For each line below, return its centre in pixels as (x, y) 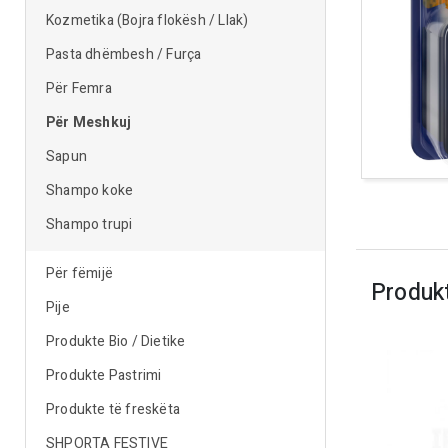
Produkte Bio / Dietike (116, 341)
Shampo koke (90, 190)
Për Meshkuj (89, 122)
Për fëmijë (79, 273)
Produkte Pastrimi (104, 375)
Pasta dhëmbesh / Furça (124, 54)
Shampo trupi (89, 224)
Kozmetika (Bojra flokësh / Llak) (147, 20)
